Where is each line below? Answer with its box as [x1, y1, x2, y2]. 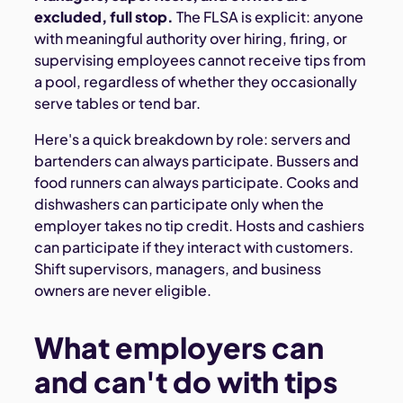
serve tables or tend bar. [34, 94, 201, 113]
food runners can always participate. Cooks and [34, 173, 360, 193]
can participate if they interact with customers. [34, 237, 354, 257]
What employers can [34, 329, 325, 366]
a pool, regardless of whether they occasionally [34, 72, 358, 92]
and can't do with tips [34, 363, 338, 400]
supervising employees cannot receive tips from [34, 50, 367, 70]
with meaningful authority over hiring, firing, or [34, 29, 348, 49]
